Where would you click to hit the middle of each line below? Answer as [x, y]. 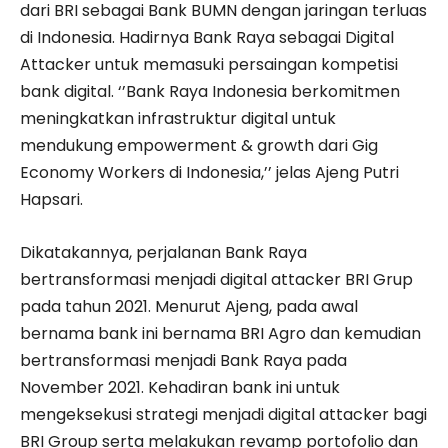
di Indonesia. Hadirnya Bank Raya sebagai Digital [207, 38]
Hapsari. [51, 200]
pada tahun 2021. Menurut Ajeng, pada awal [189, 307]
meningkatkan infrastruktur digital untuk [178, 119]
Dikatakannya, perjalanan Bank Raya [163, 253]
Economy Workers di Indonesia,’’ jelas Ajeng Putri [209, 173]
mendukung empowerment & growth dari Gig [199, 146]
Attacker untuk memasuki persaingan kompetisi [209, 65]
